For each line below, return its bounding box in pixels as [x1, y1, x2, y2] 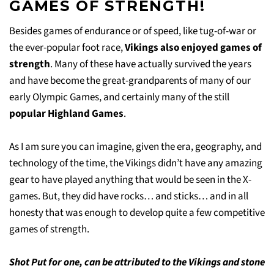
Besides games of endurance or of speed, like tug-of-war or [9, 23, 256, 39]
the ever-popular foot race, [9, 40, 125, 55]
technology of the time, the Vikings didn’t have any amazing [9, 155, 262, 171]
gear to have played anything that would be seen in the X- [9, 172, 251, 187]
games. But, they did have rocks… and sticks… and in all [9, 188, 248, 204]
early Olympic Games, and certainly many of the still [9, 89, 229, 105]
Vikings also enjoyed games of [125, 40, 262, 55]
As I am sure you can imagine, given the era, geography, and [9, 139, 262, 154]
